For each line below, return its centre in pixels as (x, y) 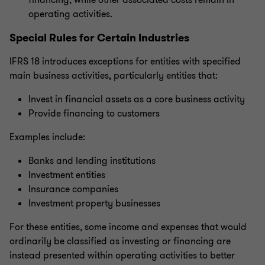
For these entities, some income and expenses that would (128, 227)
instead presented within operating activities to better (122, 256)
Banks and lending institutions (92, 161)
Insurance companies (73, 189)
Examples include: (47, 137)
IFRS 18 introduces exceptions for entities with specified (125, 62)
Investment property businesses (94, 203)
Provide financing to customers (94, 114)
